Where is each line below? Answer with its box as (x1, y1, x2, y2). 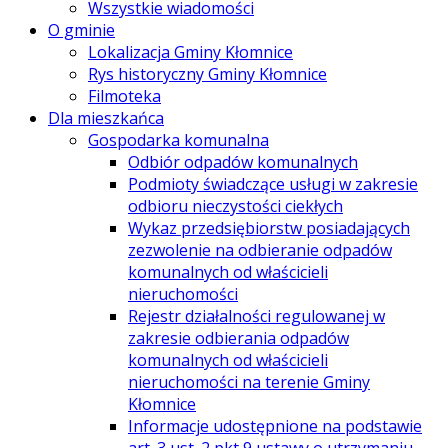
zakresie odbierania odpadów (128, 327, 349, 350)
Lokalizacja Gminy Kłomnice (88, 41, 293, 64)
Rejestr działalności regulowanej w (128, 305, 385, 328)
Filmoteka (88, 85, 161, 108)
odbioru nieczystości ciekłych (128, 195, 343, 218)
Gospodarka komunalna (88, 129, 269, 152)
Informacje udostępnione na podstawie (128, 415, 422, 438)
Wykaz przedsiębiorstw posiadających (128, 217, 410, 240)
